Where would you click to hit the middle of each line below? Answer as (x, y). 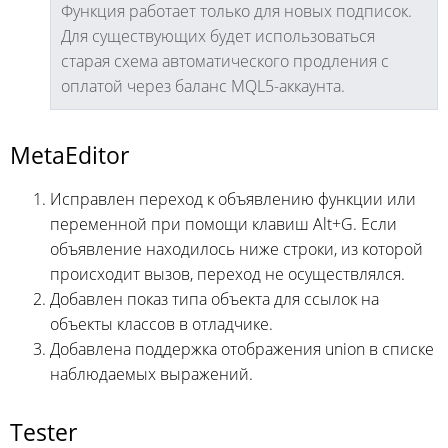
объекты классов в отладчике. (161, 324)
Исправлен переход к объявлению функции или (233, 199)
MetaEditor (69, 155)
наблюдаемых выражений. (151, 374)
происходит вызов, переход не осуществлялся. (227, 274)
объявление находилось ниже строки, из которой (236, 249)
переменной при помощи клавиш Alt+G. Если (223, 224)
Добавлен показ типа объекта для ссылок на (214, 299)
